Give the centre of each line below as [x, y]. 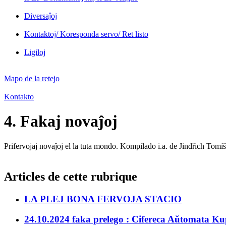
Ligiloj [35, 52]
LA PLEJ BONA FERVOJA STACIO [103, 199]
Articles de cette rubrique [71, 176]
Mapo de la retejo [32, 78]
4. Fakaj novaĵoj [61, 121]
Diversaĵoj [41, 16]
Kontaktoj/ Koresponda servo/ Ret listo [86, 34]
